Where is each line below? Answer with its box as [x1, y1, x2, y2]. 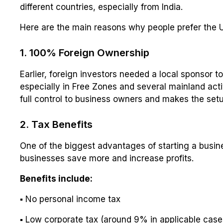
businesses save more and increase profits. [20, 153, 194, 164]
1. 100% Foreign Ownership [20, 47, 149, 59]
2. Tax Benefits [20, 118, 93, 131]
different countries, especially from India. [20, 2, 183, 12]
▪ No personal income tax [20, 194, 120, 205]
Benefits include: [20, 174, 93, 184]
